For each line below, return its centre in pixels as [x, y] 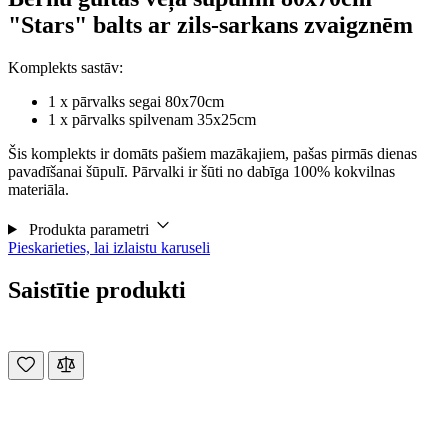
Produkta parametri [88, 229]
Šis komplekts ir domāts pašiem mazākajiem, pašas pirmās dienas [212, 153]
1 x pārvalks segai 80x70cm [136, 101]
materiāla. [38, 189]
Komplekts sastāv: [65, 67]
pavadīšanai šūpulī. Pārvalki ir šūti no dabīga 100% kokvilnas [201, 171]
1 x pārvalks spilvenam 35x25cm [152, 119]
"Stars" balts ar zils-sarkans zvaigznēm [210, 24]
